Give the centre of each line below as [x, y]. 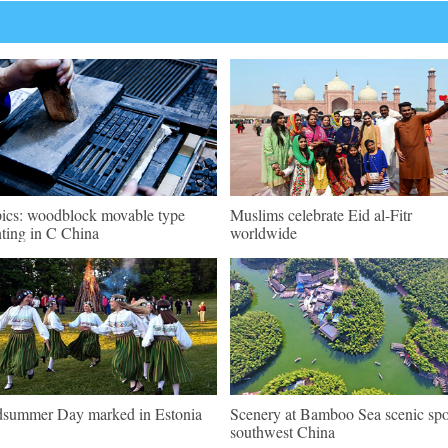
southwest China [282, 431]
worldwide [263, 232]
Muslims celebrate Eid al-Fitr [321, 214]
